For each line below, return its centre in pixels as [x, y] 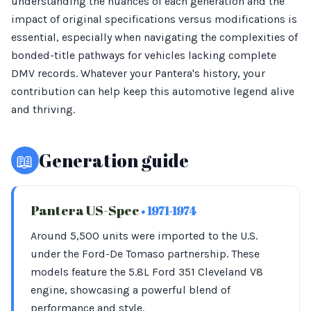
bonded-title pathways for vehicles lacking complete [144, 55]
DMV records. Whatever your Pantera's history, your [138, 73]
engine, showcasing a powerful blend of [131, 290]
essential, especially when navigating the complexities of [154, 37]
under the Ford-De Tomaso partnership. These [145, 254]
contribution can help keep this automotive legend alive [153, 91]
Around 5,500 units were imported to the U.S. [144, 236]
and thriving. [43, 109]
